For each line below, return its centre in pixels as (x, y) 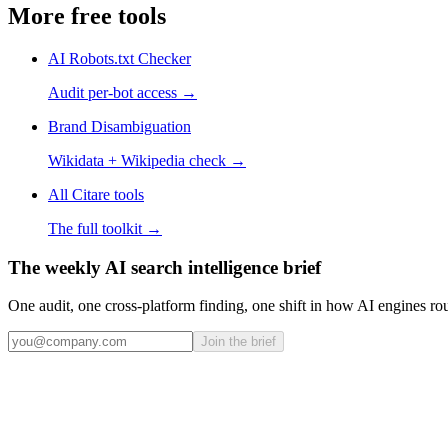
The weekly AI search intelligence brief (164, 267)
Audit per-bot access (112, 92)
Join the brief (238, 342)
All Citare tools (96, 194)
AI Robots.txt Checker (119, 58)
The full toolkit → (105, 228)
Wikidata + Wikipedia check (137, 160)
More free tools (87, 16)
